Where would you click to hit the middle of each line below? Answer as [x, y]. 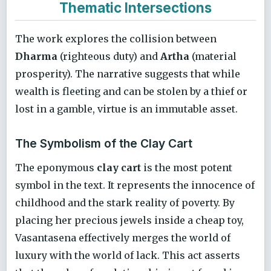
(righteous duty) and [109, 56]
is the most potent [187, 167]
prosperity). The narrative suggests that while [128, 73]
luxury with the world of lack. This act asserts [128, 255]
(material [213, 56]
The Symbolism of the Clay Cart [104, 144]
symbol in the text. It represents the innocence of [135, 185]
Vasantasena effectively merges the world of [123, 237]
